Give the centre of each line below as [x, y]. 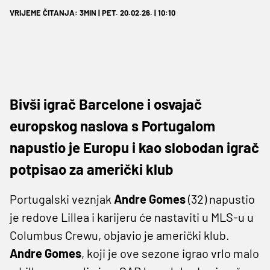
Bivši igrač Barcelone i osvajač [106, 104]
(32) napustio [220, 199]
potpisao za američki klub [92, 169]
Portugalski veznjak [62, 199]
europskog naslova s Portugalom [112, 125]
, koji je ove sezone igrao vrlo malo [170, 253]
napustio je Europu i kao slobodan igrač [134, 147]
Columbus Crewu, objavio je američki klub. [120, 235]
